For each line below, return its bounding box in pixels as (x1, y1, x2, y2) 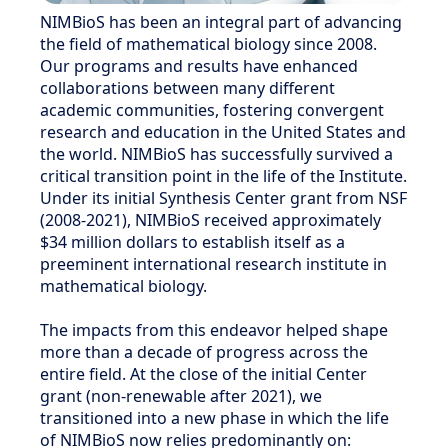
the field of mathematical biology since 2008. (40, 32, 377, 55)
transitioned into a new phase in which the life (40, 406, 389, 429)
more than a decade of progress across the (40, 340, 368, 363)
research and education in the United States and (40, 120, 406, 143)
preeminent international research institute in (40, 252, 387, 275)
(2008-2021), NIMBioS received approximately (40, 208, 381, 231)
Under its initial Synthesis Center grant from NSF (40, 186, 407, 209)
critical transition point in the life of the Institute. (40, 164, 407, 187)
